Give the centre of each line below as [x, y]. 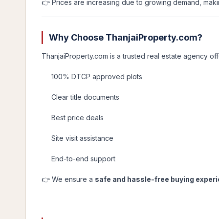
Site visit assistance [82, 138]
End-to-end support [83, 159]
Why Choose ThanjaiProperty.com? [126, 37]
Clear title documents [85, 97]
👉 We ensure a [68, 179]
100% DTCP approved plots [97, 77]
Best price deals [77, 118]
